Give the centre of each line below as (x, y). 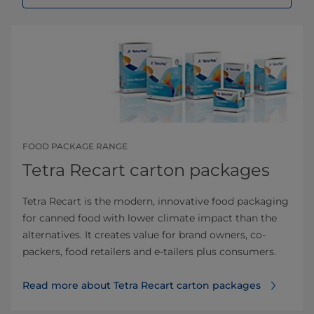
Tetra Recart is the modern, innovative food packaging (156, 201)
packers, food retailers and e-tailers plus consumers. (149, 251)
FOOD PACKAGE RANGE (75, 146)
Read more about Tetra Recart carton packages (142, 285)
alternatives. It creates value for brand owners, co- (144, 234)
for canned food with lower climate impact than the (150, 218)
